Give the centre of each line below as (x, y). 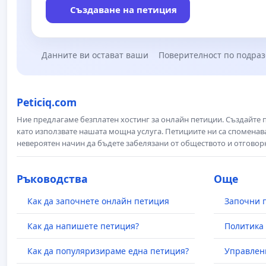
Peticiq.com (47, 102)
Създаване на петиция (123, 10)
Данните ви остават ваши (95, 55)
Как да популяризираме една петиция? (108, 251)
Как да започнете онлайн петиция (98, 201)
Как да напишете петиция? (83, 226)
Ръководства (52, 179)
